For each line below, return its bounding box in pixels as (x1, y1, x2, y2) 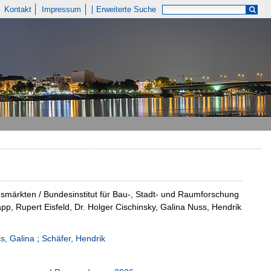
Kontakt (4, 5, 31, 14)
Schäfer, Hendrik (42, 233, 106, 244)
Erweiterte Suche (96, 5, 157, 14)
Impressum (42, 5, 82, 14)
